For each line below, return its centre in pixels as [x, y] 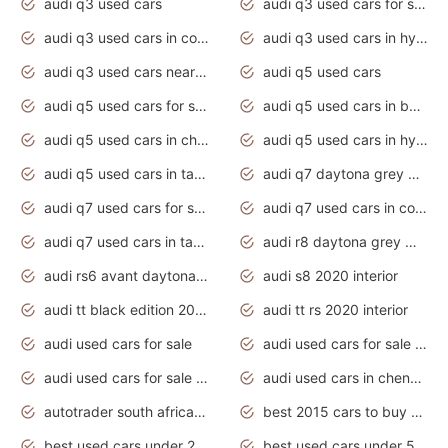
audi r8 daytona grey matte [411, 241]
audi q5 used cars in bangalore [415, 105]
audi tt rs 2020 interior [335, 309]
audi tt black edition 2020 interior [201, 309]
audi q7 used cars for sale [200, 207]
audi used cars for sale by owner [421, 343]
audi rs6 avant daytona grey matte [202, 275]
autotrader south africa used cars [200, 411]
